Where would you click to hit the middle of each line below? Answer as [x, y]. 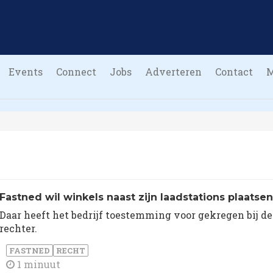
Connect [76, 72]
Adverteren [173, 72]
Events [26, 72]
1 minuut [37, 264]
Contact [234, 72]
